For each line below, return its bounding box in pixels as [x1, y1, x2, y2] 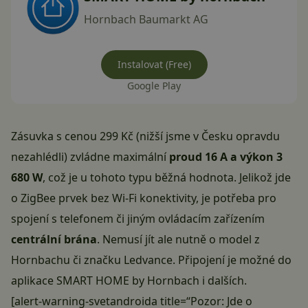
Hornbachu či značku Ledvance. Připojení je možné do [11, 252, 291, 268]
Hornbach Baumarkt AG [84, 12, 208, 27]
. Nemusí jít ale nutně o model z [97, 232, 260, 247]
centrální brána [11, 232, 97, 247]
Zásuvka [11, 129, 56, 144]
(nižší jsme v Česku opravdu [133, 129, 280, 144]
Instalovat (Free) [117, 58, 191, 71]
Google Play [127, 79, 181, 93]
